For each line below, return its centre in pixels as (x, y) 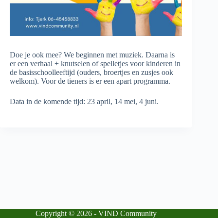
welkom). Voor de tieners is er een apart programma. (90, 81)
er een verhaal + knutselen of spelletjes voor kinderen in (95, 64)
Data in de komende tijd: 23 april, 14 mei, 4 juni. (84, 102)
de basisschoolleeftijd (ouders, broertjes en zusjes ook (91, 73)
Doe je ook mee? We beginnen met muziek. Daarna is (92, 55)
